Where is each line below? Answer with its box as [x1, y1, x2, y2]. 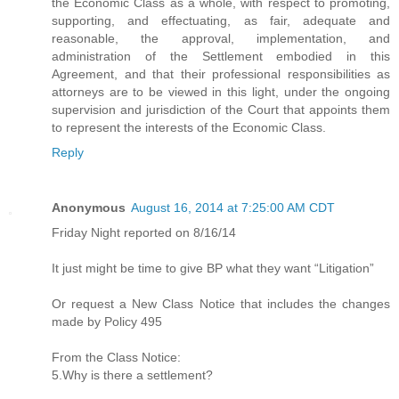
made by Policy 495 [52, 313, 162, 329]
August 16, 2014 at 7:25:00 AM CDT [131, 199, 335, 215]
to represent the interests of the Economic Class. [52, 119, 326, 134]
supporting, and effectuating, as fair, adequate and [52, 12, 390, 28]
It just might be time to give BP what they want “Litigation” [52, 260, 374, 275]
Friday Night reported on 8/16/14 [52, 224, 236, 240]
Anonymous [52, 199, 126, 215]
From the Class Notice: [52, 349, 181, 364]
